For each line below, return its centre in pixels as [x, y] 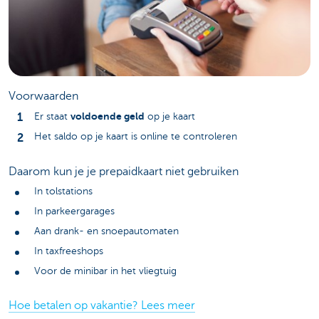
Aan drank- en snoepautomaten [106, 231]
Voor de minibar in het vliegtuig [105, 271]
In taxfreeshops [69, 251]
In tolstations [63, 191]
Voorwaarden [43, 96]
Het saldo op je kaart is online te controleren [136, 137]
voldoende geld [108, 116]
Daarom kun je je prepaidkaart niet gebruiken [124, 171]
